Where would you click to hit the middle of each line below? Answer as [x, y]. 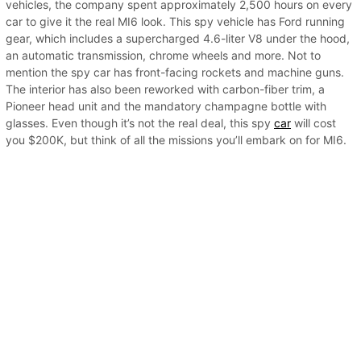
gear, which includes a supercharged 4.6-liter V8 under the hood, [178, 38]
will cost [313, 123]
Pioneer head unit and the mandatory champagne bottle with [166, 106]
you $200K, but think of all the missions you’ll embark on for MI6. [176, 140]
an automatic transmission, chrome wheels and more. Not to [163, 55]
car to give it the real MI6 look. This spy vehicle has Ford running [175, 21]
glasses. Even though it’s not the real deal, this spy [140, 123]
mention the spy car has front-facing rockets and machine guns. [175, 72]
